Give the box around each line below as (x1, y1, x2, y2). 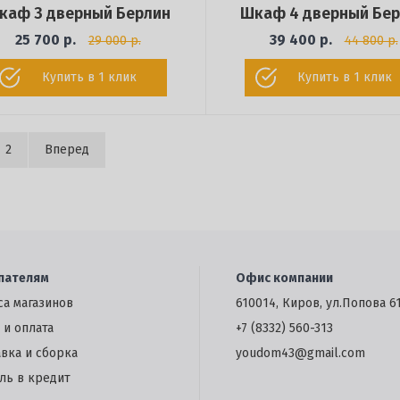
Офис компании (236, 271, 333, 287)
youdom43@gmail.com (236, 346, 365, 362)
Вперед (45, 142, 89, 158)
